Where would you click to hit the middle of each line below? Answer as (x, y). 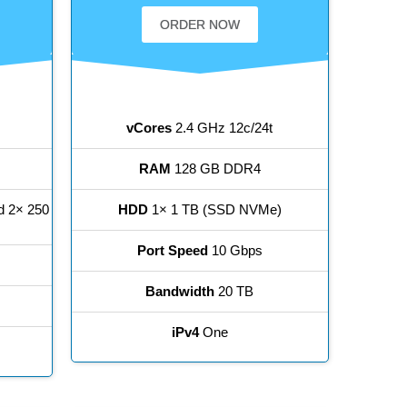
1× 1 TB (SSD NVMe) (214, 210)
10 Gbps (235, 251)
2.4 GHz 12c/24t (223, 128)
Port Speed (172, 251)
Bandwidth (180, 292)
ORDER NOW (199, 25)
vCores (149, 128)
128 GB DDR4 (215, 169)
